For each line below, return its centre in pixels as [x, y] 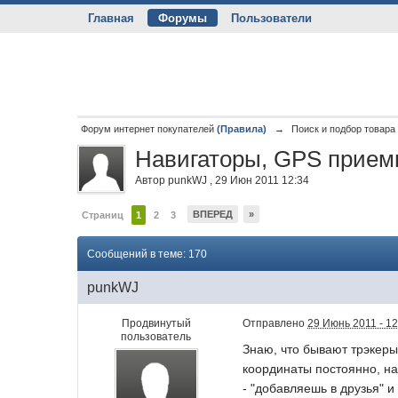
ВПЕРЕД [213, 214]
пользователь [156, 337]
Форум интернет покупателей [148, 129]
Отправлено [275, 323]
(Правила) [242, 129]
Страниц [103, 215]
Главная [111, 18]
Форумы [183, 18]
